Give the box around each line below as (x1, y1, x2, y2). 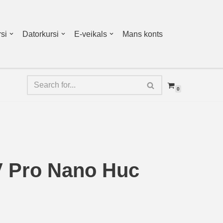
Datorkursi (22, 30, 59, 38)
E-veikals (74, 30, 107, 38)
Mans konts (122, 30, 163, 38)
